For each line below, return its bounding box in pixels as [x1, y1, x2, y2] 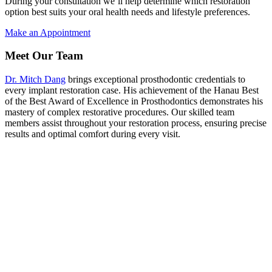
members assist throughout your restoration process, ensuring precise [5, 118, 267, 129]
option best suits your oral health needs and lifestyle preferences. [5, 6, 250, 17]
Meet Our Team [5, 49, 83, 63]
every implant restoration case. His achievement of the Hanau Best [5, 85, 259, 96]
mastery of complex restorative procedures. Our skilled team [5, 107, 234, 118]
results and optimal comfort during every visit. [5, 129, 180, 140]
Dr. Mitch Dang [5, 74, 66, 85]
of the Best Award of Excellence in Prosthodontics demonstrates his [5, 96, 263, 107]
